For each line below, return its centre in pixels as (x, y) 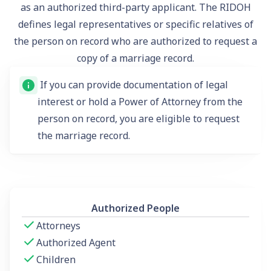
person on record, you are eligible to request (139, 118)
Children (56, 259)
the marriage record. (84, 135)
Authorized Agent (76, 242)
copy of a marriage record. (135, 58)
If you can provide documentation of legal (133, 84)
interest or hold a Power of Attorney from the (140, 101)
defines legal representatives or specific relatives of (135, 24)
